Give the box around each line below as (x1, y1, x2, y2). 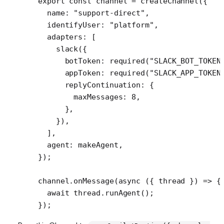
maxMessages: (38, 92, 132, 101)
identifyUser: (38, 20, 109, 29)
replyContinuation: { (38, 80, 154, 89)
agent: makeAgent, (38, 140, 123, 149)
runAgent (104, 188, 141, 197)
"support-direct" (73, 8, 145, 17)
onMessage (73, 176, 114, 185)
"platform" (109, 20, 154, 29)
